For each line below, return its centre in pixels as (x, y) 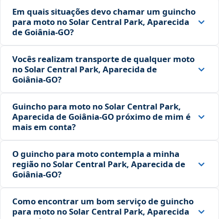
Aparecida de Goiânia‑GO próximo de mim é (101, 117)
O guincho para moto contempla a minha (96, 154)
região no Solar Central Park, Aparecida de (99, 164)
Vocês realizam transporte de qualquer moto (103, 59)
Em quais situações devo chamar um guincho (104, 12)
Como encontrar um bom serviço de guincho (103, 201)
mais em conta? (44, 127)
